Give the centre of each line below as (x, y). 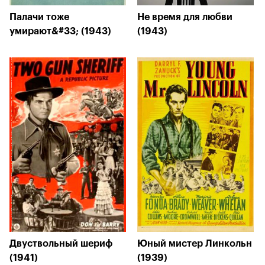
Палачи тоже (39, 17)
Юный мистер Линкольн (195, 244)
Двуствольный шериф (61, 244)
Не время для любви (185, 17)
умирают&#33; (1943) (60, 31)
